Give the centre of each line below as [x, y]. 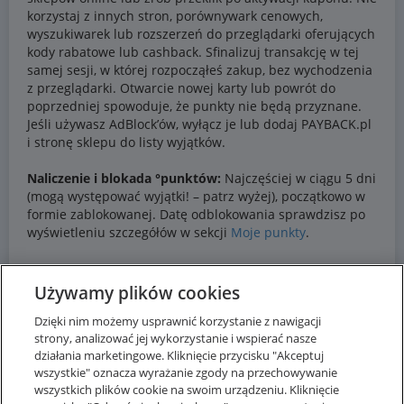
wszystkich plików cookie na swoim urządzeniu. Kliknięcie [187, 390]
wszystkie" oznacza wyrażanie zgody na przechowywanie [186, 372]
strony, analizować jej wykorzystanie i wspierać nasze [176, 338]
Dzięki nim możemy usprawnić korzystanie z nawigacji [178, 321]
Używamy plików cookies [138, 293]
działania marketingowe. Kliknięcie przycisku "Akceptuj [179, 355]
